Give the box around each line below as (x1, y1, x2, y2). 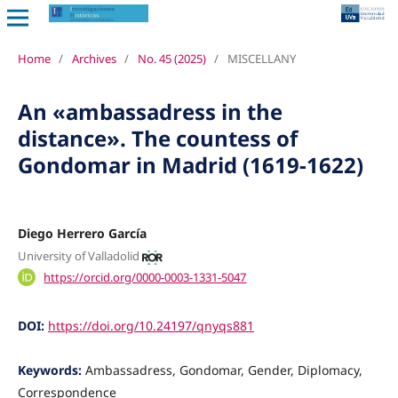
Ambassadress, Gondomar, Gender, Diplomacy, (84, 362, 362, 378)
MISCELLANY (227, 50, 296, 67)
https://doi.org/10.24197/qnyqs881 (47, 316, 254, 334)
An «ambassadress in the (17, 96, 283, 126)
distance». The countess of (17, 123, 298, 153)
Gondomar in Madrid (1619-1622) (17, 149, 363, 179)
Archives (71, 50, 116, 67)
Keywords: (17, 362, 85, 378)
